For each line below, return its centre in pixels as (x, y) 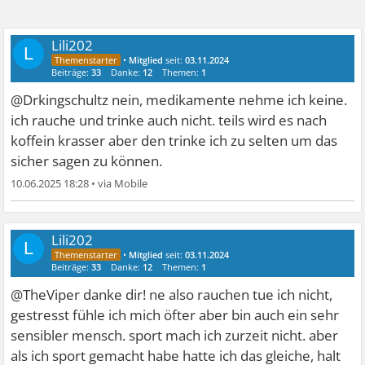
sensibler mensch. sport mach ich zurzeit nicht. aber (175, 336)
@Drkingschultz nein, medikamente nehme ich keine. (179, 100)
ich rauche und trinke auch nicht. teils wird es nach (169, 121)
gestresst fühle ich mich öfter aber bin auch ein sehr (175, 315)
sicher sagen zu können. (87, 161)
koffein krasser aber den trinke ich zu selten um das (174, 141)
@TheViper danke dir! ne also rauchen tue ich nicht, (172, 295)
